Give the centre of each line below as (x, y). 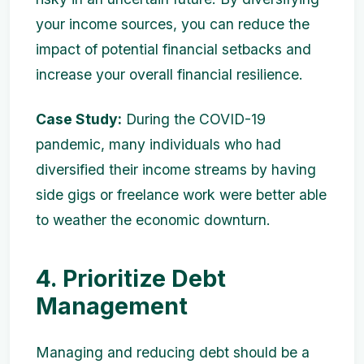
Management (112, 306)
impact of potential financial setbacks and (173, 50)
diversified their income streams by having (176, 170)
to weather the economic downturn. (153, 220)
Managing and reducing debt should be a (173, 353)
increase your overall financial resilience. (169, 75)
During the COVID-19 (194, 119)
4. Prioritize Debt (131, 279)
